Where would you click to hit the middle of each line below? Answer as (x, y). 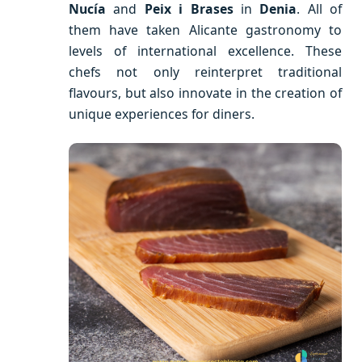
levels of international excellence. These (205, 51)
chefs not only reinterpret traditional (205, 72)
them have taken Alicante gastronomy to (205, 30)
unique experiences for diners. (162, 114)
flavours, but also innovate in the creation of (205, 93)
